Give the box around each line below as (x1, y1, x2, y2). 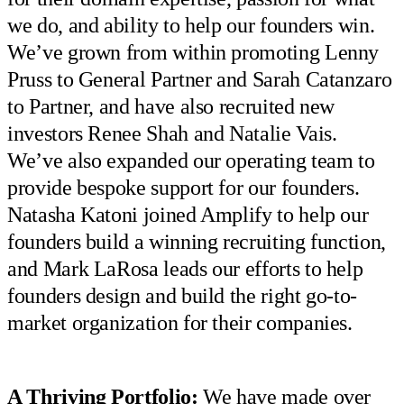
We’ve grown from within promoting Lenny (7, 40, 380, 64)
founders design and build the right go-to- (7, 283, 358, 308)
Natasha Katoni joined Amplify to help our (7, 202, 369, 226)
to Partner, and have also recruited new (7, 94, 335, 118)
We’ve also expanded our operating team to (7, 148, 375, 172)
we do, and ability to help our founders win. (7, 13, 375, 37)
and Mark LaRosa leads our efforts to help (7, 256, 363, 280)
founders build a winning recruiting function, (7, 229, 386, 253)
